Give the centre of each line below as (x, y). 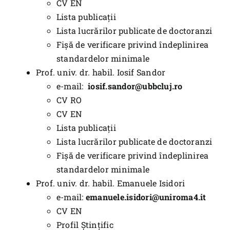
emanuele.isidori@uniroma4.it (146, 197)
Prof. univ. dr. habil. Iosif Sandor (101, 72)
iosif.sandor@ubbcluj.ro (135, 86)
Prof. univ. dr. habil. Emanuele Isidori (110, 183)
